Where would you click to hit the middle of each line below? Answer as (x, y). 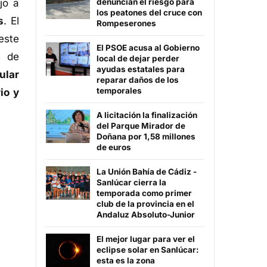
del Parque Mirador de (141, 126)
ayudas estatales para (141, 69)
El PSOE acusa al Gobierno (148, 48)
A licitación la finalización (147, 115)
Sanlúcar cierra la (131, 183)
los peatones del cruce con (149, 13)
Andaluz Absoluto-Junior (146, 215)
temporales (119, 91)
